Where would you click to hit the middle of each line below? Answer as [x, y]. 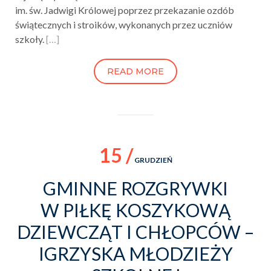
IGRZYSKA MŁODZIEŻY [135, 253]
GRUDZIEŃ [152, 160]
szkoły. [31, 39]
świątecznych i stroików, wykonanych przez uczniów [124, 24]
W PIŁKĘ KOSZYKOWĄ [135, 210]
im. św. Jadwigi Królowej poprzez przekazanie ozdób [125, 10]
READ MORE [135, 71]
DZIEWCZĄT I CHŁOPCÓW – [135, 231]
